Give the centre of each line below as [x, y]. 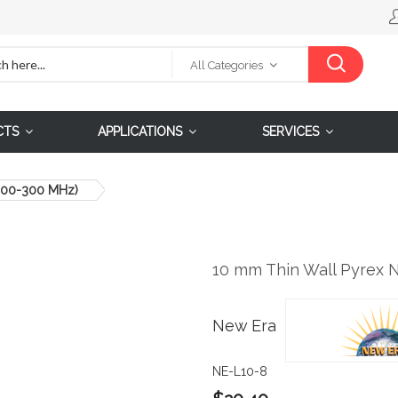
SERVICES [291, 131]
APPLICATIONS [140, 131]
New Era [244, 326]
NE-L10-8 [240, 371]
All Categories [226, 65]
